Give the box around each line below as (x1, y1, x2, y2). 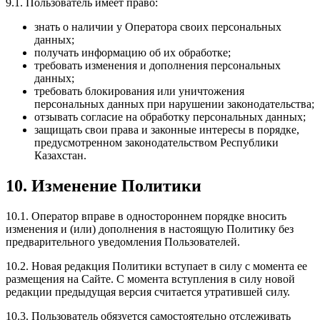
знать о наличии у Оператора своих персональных (34, 21, 281, 34)
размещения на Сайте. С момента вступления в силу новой (6, 272, 295, 285)
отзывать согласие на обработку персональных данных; (34, 111, 306, 124)
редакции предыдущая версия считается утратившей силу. (6, 285, 290, 298)
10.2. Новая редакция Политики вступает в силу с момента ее (6, 259, 307, 272)
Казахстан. (34, 149, 86, 162)
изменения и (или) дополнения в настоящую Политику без (6, 222, 294, 235)
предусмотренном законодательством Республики (34, 136, 279, 149)
